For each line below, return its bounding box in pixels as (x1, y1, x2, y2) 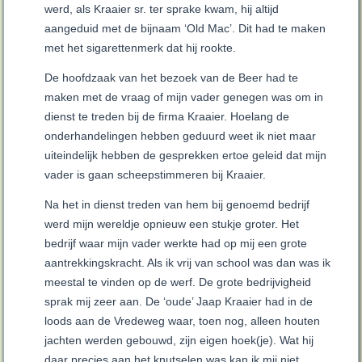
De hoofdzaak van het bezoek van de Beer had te (44, 71, 299, 85)
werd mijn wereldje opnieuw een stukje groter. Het (44, 217, 300, 231)
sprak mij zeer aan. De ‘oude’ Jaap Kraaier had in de (44, 295, 314, 309)
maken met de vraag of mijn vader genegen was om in (44, 90, 324, 104)
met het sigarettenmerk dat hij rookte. (44, 41, 237, 55)
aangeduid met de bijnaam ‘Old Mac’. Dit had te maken (44, 22, 326, 36)
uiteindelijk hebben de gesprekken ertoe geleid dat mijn (44, 149, 327, 162)
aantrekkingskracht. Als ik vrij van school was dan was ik (44, 256, 331, 270)
